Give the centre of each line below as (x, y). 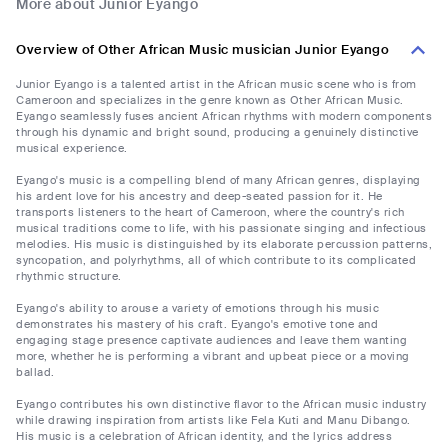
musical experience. (72, 148)
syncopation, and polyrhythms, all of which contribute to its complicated (216, 260)
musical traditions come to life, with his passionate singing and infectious (221, 228)
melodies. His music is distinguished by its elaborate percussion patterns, (224, 244)
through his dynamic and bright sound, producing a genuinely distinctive (217, 132)
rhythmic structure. (69, 276)
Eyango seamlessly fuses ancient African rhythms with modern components (224, 116)
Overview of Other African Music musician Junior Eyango (202, 50)
